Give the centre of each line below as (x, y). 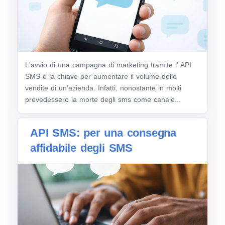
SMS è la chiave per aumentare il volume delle (101, 76)
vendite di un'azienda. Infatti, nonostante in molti (103, 88)
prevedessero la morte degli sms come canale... (103, 99)
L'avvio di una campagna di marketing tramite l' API (108, 65)
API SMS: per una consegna (103, 133)
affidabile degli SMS (82, 148)
